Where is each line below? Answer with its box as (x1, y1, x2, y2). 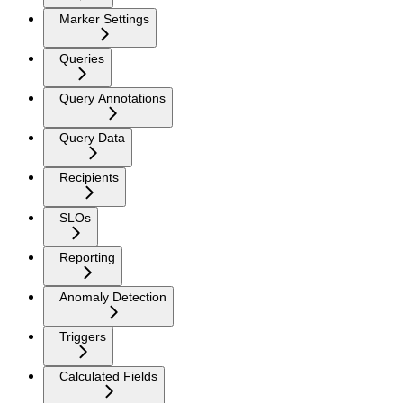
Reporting (59, 249, 115, 264)
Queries (59, 50, 104, 66)
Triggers (59, 329, 106, 345)
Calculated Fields (59, 369, 157, 384)
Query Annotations (59, 90, 166, 105)
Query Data (59, 130, 125, 146)
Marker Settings (59, 11, 149, 26)
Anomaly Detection (59, 289, 166, 304)
